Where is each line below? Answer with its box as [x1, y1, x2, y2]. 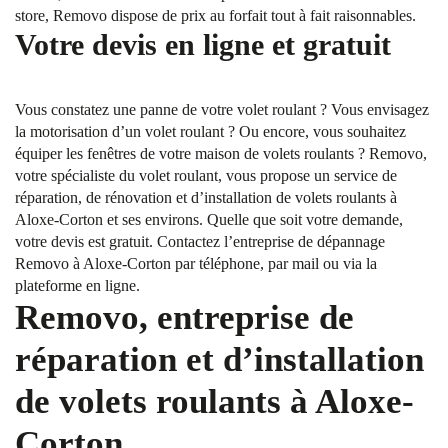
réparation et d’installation [15, 340, 424, 379]
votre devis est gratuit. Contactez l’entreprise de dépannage [15, 233, 385, 250]
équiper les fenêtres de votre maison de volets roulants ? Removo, [15, 145, 427, 162]
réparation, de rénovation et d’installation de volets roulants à [15, 189, 397, 206]
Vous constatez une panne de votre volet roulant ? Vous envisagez [15, 101, 429, 118]
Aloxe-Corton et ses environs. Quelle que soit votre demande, [15, 211, 403, 228]
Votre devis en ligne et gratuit [15, 28, 391, 61]
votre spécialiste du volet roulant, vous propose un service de [15, 167, 397, 184]
